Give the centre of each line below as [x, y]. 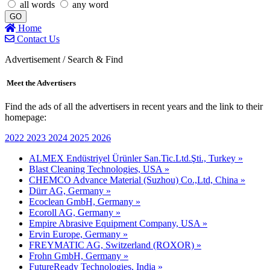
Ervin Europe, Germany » [78, 234]
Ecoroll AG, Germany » [75, 213]
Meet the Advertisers [40, 83]
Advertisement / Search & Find [64, 59]
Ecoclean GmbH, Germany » [85, 202]
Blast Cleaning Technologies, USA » [99, 169]
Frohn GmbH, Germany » [79, 256]
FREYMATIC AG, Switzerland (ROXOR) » [115, 245]
